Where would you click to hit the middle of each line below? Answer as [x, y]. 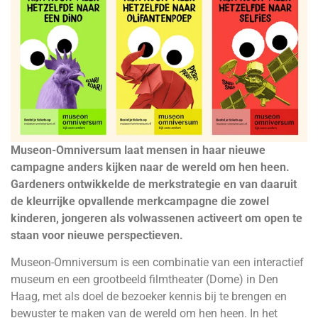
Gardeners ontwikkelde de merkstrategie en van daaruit [154, 184]
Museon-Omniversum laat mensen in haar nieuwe [138, 150]
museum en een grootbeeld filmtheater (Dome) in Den [144, 280]
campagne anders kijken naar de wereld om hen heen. [150, 167]
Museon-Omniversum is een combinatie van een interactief [157, 263]
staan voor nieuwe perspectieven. [97, 235]
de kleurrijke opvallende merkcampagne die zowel [140, 201]
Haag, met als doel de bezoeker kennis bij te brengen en [149, 297]
